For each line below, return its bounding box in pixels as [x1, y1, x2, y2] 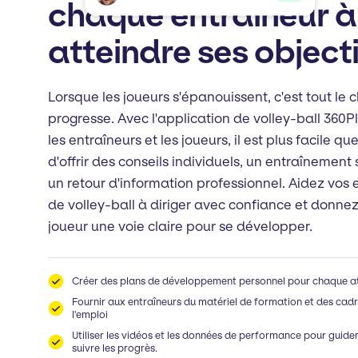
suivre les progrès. [72, 341, 157, 354]
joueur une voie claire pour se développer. [48, 217, 312, 234]
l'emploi [72, 308, 108, 320]
